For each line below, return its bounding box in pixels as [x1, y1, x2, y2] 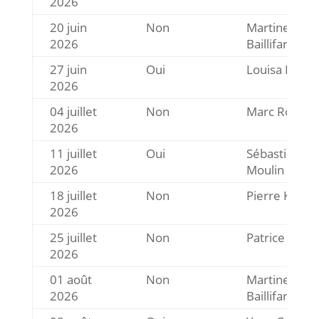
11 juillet [49, 145, 97, 162]
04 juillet [49, 103, 97, 120]
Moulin [246, 162, 284, 178]
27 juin [49, 61, 87, 78]
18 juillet [49, 187, 97, 204]
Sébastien [246, 145, 300, 162]
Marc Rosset [246, 103, 315, 120]
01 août [49, 271, 92, 288]
